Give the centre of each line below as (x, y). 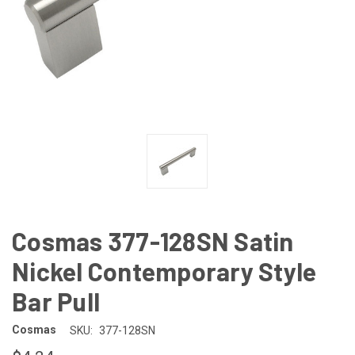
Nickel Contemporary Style (164, 271)
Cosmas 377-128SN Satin (153, 240)
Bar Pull (56, 301)
